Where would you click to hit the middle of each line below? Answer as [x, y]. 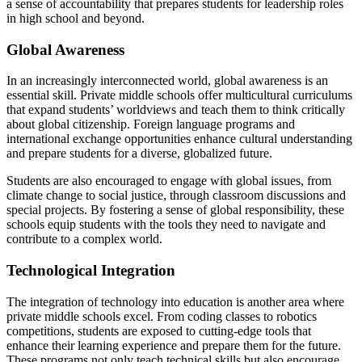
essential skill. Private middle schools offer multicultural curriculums [179, 95]
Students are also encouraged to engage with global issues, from [169, 181]
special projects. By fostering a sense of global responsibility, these [175, 210]
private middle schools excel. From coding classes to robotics [162, 316]
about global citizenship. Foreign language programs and [151, 124]
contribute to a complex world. [84, 239]
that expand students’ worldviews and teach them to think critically [176, 110]
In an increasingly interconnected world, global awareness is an [167, 81]
